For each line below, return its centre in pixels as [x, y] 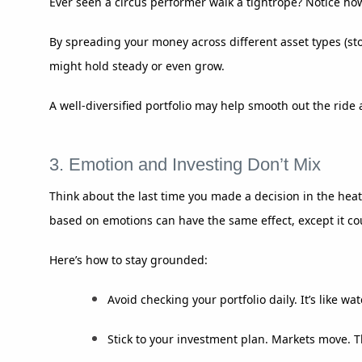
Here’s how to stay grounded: [128, 259]
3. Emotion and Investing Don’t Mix [185, 164]
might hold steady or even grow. [137, 65]
